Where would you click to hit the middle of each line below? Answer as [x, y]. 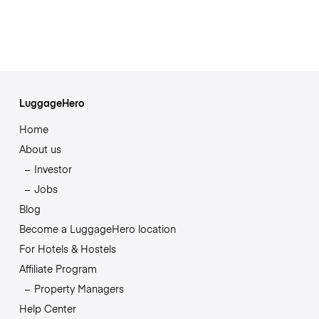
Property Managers [79, 288]
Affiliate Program [58, 268]
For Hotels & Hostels [67, 248]
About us [40, 148]
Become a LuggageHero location [97, 228]
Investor [53, 168]
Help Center [47, 308]
